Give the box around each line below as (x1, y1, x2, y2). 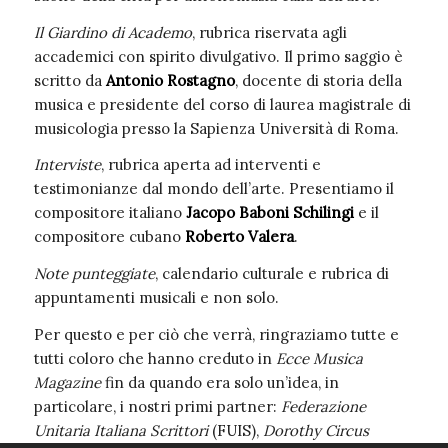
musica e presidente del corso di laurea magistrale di (33, 94, 411, 114)
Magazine (33, 372, 101, 392)
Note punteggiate (33, 264, 155, 283)
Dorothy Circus (262, 420, 369, 440)
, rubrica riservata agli (191, 22, 347, 42)
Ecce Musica (275, 348, 363, 368)
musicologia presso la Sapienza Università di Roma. (33, 118, 399, 138)
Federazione (280, 396, 366, 416)
